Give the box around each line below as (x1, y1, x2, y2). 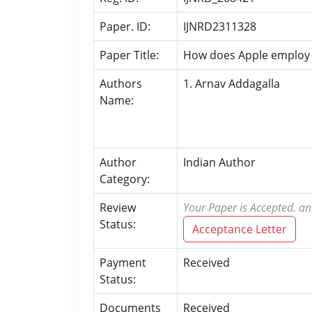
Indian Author (183, 155, 256, 170)
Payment (100, 255, 146, 270)
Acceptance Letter (192, 221, 287, 237)
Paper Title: (100, 47, 159, 63)
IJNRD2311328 (183, 19, 256, 34)
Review (100, 200, 136, 215)
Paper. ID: (100, 19, 150, 34)
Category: (100, 171, 150, 187)
